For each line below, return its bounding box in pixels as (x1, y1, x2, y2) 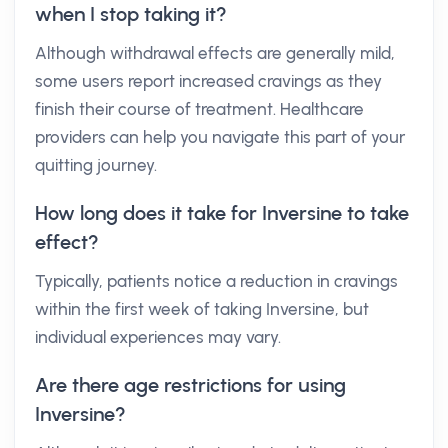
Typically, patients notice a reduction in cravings (35, 271, 398, 291)
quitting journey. (35, 155, 157, 175)
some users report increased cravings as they (35, 71, 382, 91)
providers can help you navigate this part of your (35, 127, 405, 147)
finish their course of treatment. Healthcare (35, 99, 364, 119)
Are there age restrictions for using (35, 373, 346, 397)
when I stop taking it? (35, 2, 227, 26)
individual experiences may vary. (35, 327, 281, 347)
